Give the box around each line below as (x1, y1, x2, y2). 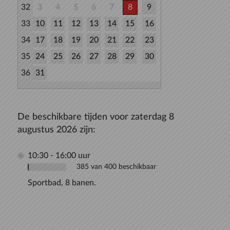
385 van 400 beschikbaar (76, 163, 156, 170)
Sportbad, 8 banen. (28, 178, 96, 187)
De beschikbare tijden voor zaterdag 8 (17, 112, 174, 122)
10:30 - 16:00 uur (28, 151, 90, 160)
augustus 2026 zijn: (17, 125, 95, 135)
